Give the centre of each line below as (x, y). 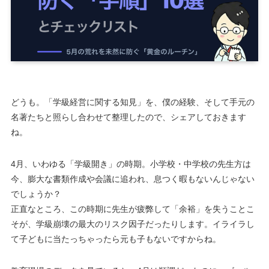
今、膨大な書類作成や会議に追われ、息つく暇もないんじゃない (132, 179)
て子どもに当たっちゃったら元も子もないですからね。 (116, 239)
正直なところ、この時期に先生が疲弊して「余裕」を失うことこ (132, 209)
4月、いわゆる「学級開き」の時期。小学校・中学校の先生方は (131, 164)
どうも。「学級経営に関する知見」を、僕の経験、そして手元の (132, 102)
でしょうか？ (36, 194)
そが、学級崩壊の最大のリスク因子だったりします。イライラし (132, 224)
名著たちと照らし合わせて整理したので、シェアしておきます (128, 117)
